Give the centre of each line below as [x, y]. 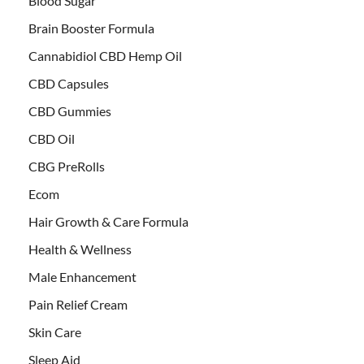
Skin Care [55, 332]
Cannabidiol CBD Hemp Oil [105, 56]
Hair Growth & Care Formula [108, 222]
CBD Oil [52, 139]
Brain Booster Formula [91, 28]
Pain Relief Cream [78, 305]
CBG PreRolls [67, 167]
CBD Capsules [69, 84]
